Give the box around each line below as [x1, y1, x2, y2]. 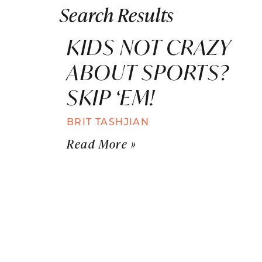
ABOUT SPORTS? [67, 58, 230, 86]
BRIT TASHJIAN [67, 115, 150, 127]
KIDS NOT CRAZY [67, 33, 230, 61]
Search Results [60, 1, 174, 27]
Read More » [67, 135, 137, 151]
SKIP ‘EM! [67, 83, 156, 111]
